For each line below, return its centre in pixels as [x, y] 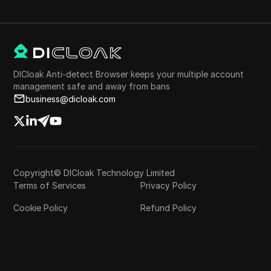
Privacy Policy [168, 185]
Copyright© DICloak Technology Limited [94, 172]
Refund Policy [168, 207]
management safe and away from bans [92, 86]
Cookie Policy [41, 207]
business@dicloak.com [71, 99]
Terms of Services [50, 185]
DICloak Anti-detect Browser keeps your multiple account [129, 74]
